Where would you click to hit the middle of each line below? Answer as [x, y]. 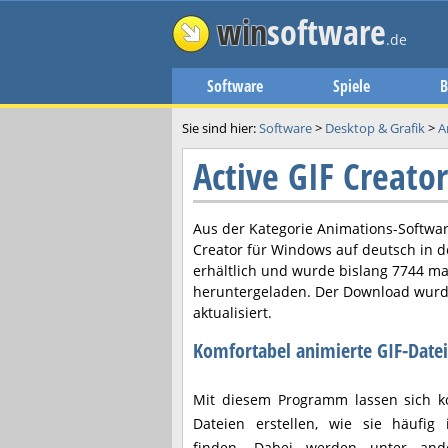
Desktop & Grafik [375, 128]
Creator [218, 249]
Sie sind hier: [220, 128]
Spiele [351, 86]
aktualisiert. [232, 312]
